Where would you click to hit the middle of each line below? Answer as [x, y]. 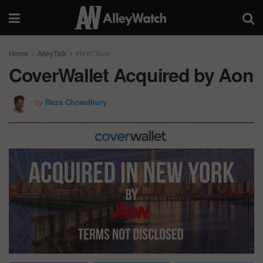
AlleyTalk [52, 53]
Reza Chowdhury [76, 102]
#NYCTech [93, 53]
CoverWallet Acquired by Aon [131, 75]
